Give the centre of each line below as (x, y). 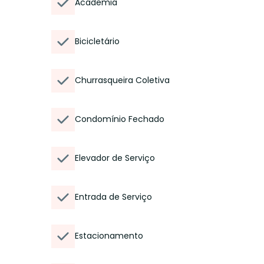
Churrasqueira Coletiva (122, 80)
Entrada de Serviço (113, 197)
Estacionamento (109, 236)
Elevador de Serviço (115, 158)
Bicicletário (97, 41)
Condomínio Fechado (120, 119)
